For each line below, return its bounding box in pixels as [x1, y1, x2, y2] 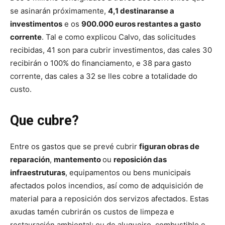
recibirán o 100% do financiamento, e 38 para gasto [10, 58, 191, 68]
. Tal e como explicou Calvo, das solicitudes [42, 32, 196, 42]
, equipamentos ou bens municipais [65, 168, 191, 178]
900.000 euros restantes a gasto [81, 19, 201, 29]
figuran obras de [139, 142, 199, 152]
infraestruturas [10, 168, 65, 178]
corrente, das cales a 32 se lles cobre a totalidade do [10, 71, 197, 81]
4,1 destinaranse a [108, 6, 174, 16]
